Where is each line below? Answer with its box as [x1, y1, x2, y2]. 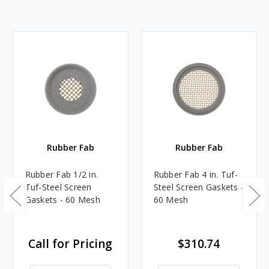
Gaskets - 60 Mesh [25, 193, 100, 205]
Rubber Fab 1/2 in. [25, 168, 98, 180]
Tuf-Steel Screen [25, 181, 92, 193]
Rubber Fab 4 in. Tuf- [153, 168, 238, 180]
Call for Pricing [28, 235, 112, 252]
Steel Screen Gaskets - [153, 181, 244, 193]
